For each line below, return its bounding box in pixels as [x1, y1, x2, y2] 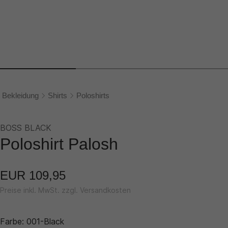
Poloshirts [76, 91, 109, 100]
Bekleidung [2, 91, 39, 100]
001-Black [26, 216, 64, 227]
